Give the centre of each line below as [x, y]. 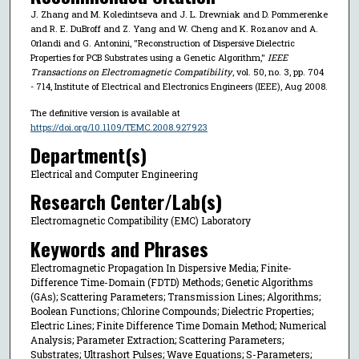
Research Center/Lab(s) [126, 202]
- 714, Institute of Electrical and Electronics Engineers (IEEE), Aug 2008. [179, 87]
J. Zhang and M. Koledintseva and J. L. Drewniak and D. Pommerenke [179, 14]
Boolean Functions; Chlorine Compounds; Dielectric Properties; [171, 311]
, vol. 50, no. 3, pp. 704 [278, 72]
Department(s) [88, 154]
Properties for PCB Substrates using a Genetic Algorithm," [149, 58]
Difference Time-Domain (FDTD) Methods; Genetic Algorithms [171, 282]
